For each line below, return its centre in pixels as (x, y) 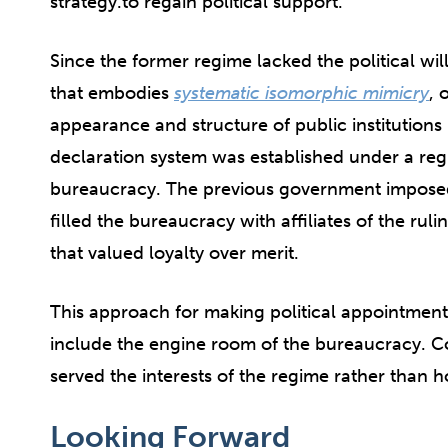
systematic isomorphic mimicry (301, 93)
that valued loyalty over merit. (174, 253)
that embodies (112, 93)
